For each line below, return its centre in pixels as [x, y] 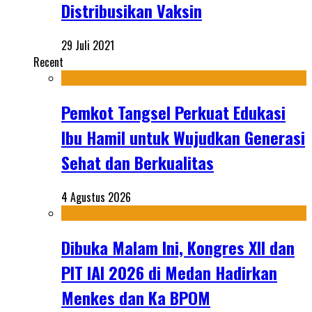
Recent [48, 62]
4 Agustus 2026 [96, 197]
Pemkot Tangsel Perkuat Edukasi [173, 112]
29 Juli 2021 [88, 46]
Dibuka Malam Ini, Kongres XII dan [178, 248]
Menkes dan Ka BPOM [136, 298]
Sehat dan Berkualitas [138, 163]
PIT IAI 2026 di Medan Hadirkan [169, 273]
